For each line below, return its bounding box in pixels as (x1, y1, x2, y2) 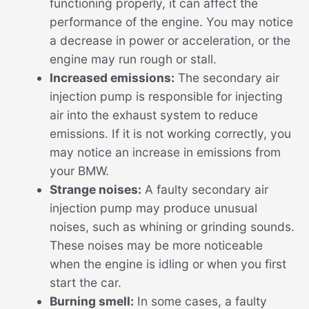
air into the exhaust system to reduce (49, 108, 258, 123)
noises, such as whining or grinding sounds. (49, 219, 295, 235)
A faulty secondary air (141, 182, 268, 197)
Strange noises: (49, 182, 141, 197)
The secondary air (174, 70, 279, 86)
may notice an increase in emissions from (49, 145, 281, 160)
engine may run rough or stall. (49, 52, 217, 67)
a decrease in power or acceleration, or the (49, 33, 290, 48)
